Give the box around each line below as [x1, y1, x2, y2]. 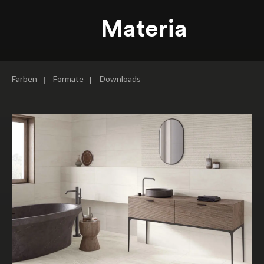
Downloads [100, 74, 141, 84]
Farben [12, 74, 37, 84]
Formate [53, 74, 84, 84]
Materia [100, 14, 187, 44]
